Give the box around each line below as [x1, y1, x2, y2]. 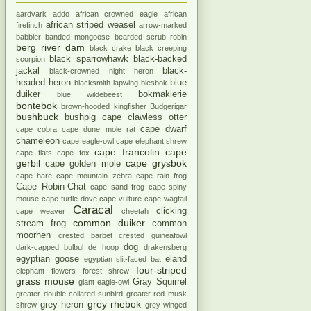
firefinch [16, 20, 42, 29]
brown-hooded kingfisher [61, 101, 146, 110]
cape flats [16, 148, 52, 157]
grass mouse [16, 275, 74, 287]
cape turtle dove [41, 194, 97, 203]
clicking [156, 205, 187, 216]
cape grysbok [125, 157, 187, 169]
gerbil [16, 157, 40, 169]
